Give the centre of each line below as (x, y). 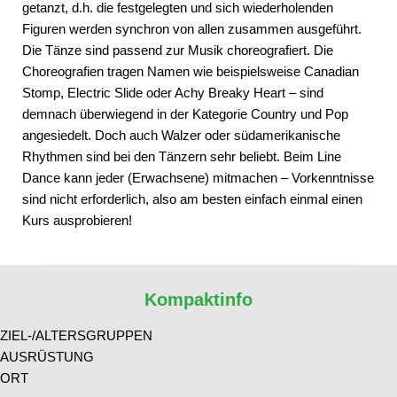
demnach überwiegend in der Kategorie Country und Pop (185, 114)
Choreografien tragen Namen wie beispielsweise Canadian (191, 72)
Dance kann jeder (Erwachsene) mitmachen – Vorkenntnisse (198, 178)
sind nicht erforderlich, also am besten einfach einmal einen (192, 199)
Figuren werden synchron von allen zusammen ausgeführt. (192, 29)
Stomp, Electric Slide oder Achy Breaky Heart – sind (173, 93)
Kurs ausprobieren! (77, 221)
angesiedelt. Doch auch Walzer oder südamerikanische (181, 136)
